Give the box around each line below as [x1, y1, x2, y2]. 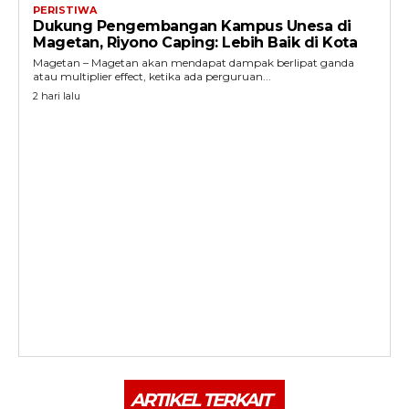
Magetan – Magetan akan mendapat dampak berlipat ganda [33, 56, 354, 69]
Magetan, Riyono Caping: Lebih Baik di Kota [33, 34, 357, 51]
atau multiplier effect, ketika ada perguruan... [33, 69, 271, 83]
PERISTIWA [33, 4, 97, 16]
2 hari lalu [33, 89, 80, 102]
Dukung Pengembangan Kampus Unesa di [33, 17, 351, 35]
